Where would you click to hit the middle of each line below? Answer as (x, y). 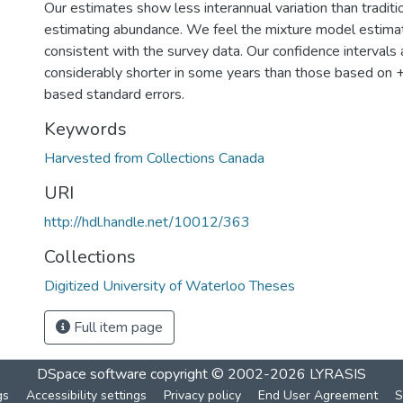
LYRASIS (338, 374)
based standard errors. (114, 94)
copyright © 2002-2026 (228, 374)
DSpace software (92, 374)
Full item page (116, 327)
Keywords (85, 129)
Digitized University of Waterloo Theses (170, 286)
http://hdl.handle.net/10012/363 (147, 222)
